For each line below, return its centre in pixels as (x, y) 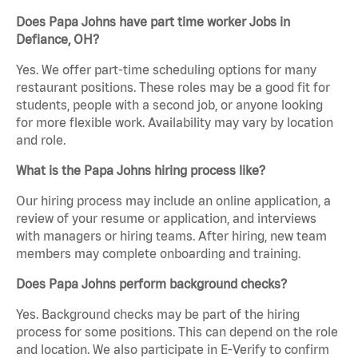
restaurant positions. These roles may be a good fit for (173, 88)
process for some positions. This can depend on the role (177, 332)
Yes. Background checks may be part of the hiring (158, 314)
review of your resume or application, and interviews (166, 219)
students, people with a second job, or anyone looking (169, 105)
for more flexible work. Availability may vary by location (175, 123)
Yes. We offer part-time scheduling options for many (166, 70)
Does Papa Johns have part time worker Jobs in (153, 22)
